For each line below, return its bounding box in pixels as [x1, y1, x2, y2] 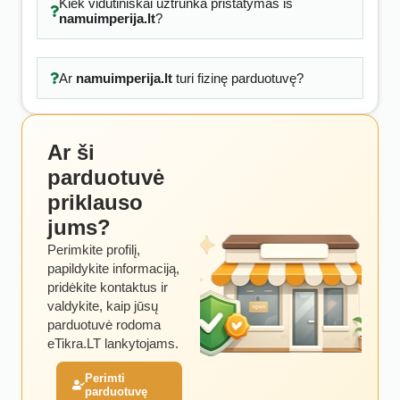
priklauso [47, 190, 143, 214]
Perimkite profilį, [47, 242, 140, 257]
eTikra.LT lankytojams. [47, 336, 179, 351]
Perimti [85, 371, 125, 385]
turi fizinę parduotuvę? [171, 71, 304, 86]
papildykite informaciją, [47, 261, 179, 276]
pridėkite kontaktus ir [47, 279, 168, 295]
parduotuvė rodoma [47, 317, 161, 332]
